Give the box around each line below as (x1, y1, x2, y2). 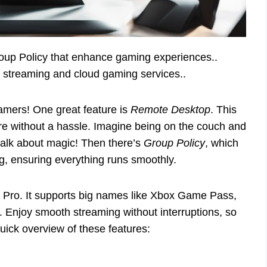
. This (210, 103, 237, 116)
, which (205, 136, 238, 149)
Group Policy (144, 136, 205, 149)
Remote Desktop (131, 103, 210, 116)
